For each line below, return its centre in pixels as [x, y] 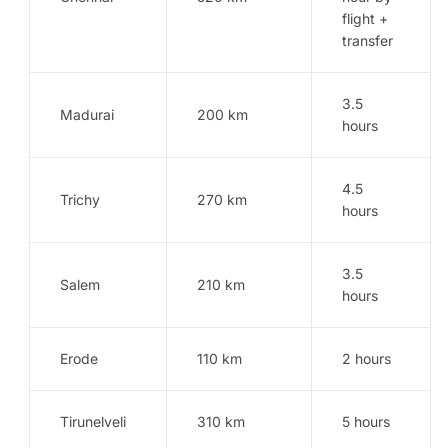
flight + [365, 18]
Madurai [87, 114]
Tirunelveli [93, 421]
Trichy [80, 199]
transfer [367, 40]
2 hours [366, 358]
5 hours [366, 421]
